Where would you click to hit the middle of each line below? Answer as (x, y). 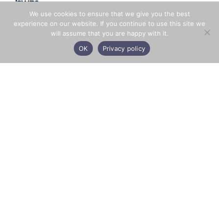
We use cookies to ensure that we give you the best (109, 14)
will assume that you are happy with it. (109, 33)
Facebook (52, 94)
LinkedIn (87, 94)
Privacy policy (124, 48)
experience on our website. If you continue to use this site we (109, 23)
